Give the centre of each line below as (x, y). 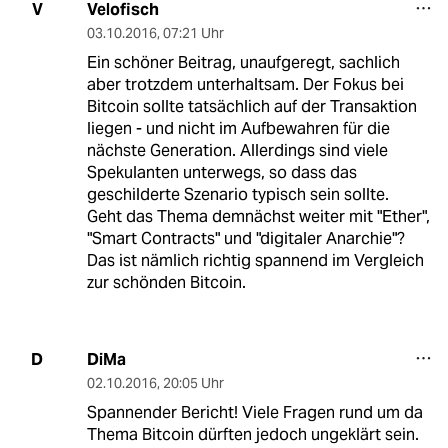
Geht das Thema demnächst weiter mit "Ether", (258, 216)
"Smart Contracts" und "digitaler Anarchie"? (245, 238)
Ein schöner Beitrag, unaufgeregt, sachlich (243, 62)
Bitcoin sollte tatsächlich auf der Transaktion (251, 106)
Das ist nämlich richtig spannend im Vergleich (255, 260)
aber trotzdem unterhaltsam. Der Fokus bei (245, 84)
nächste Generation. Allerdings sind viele (237, 150)
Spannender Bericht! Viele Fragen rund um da (254, 412)
